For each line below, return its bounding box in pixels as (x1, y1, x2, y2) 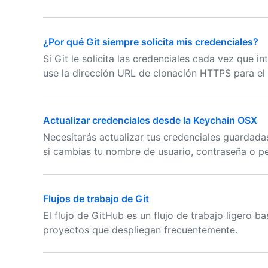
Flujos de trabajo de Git (43, 193, 149, 205)
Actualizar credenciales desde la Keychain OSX (43, 114, 257, 126)
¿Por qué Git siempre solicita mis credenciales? (43, 36, 258, 48)
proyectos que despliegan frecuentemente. (43, 224, 237, 236)
